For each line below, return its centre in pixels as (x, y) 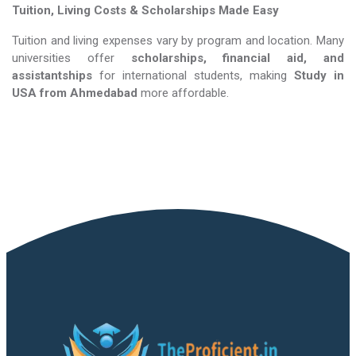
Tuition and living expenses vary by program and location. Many (178, 41)
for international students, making (193, 75)
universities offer (72, 58)
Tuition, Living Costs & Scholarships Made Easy (145, 10)
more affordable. (183, 93)
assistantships (52, 75)
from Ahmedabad (89, 93)
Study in (319, 75)
